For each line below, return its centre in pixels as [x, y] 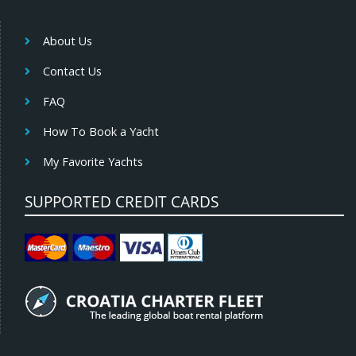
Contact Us [72, 72]
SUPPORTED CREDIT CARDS [122, 202]
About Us [67, 41]
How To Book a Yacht [101, 132]
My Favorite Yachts [93, 162]
